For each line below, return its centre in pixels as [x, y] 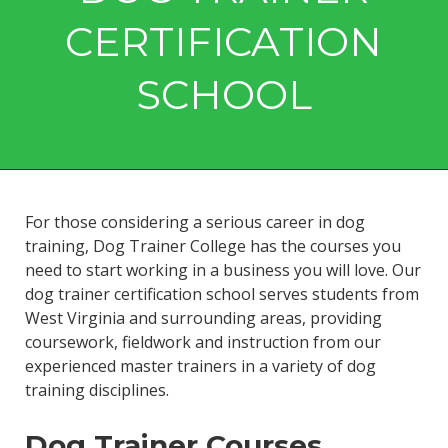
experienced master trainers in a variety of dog [200, 365]
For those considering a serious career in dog [194, 221]
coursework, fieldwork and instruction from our [202, 341]
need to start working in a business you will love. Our [222, 269]
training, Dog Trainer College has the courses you [212, 245]
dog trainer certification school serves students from [221, 293]
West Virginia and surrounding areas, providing [203, 317]
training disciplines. [96, 389]
